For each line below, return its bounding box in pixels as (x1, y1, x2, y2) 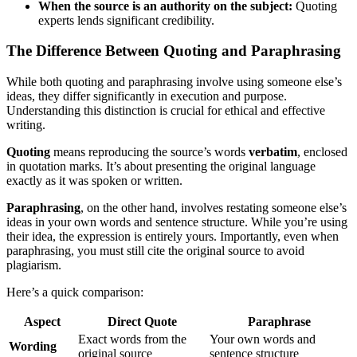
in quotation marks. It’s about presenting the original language (6, 159, 316, 173)
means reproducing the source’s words (50, 145, 249, 159)
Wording (9, 339, 57, 353)
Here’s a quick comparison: (6, 285, 143, 299)
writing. (6, 118, 45, 131)
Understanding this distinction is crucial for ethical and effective (6, 104, 325, 117)
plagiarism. (6, 258, 61, 272)
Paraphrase (247, 315, 311, 328)
